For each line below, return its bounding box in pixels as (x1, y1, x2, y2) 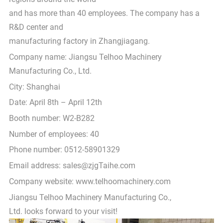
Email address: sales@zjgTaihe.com (8, 161, 135, 171)
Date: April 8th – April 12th (8, 98, 102, 108)
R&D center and (8, 22, 63, 32)
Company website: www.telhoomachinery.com (8, 176, 171, 186)
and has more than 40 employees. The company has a (8, 8, 200, 18)
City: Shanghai (8, 82, 60, 92)
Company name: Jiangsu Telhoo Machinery (8, 52, 162, 62)
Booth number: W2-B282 (8, 113, 95, 123)
